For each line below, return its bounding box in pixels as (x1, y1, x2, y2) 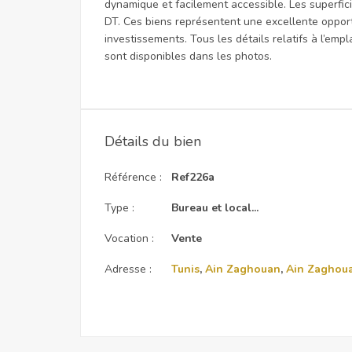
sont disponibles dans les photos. (104, 49, 272, 64)
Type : (104, 200, 134, 215)
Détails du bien (104, 132, 201, 151)
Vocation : (104, 231, 154, 246)
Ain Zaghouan (205, 262, 280, 277)
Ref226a (171, 170, 214, 185)
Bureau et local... (171, 200, 258, 215)
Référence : (104, 170, 162, 185)
